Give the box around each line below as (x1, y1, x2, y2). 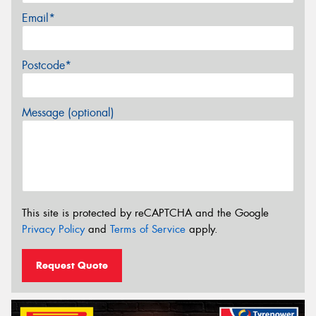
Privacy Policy (22, 221, 85, 236)
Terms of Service (110, 221, 186, 236)
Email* (22, 10, 55, 25)
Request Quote (36, 259, 108, 272)
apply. (186, 221, 218, 236)
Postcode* (22, 57, 71, 73)
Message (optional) (22, 104, 114, 120)
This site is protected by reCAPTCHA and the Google (22, 205, 269, 220)
